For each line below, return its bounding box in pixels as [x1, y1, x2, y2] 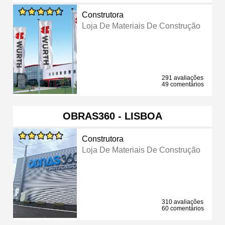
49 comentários [162, 80, 204, 88]
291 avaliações [162, 74, 203, 81]
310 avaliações [162, 198, 203, 205]
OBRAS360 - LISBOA [63, 110, 162, 122]
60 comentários [162, 204, 204, 212]
